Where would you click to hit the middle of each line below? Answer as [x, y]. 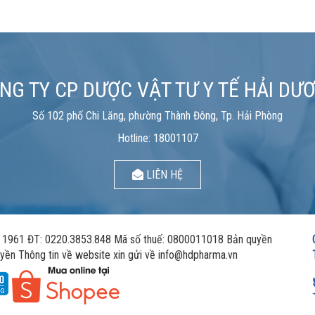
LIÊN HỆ [163, 174]
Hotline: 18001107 [157, 138]
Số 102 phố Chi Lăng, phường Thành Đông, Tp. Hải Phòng [157, 115]
